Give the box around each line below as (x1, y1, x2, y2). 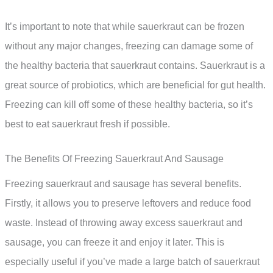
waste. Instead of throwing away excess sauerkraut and (5, 218, 243, 229)
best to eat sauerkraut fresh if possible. (5, 118, 170, 129)
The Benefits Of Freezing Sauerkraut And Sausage (5, 154, 224, 165)
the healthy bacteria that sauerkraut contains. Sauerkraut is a (5, 60, 265, 71)
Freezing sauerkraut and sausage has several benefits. (5, 179, 241, 190)
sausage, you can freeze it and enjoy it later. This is (5, 237, 224, 248)
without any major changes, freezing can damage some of (5, 40, 253, 51)
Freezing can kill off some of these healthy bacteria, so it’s (5, 99, 253, 110)
